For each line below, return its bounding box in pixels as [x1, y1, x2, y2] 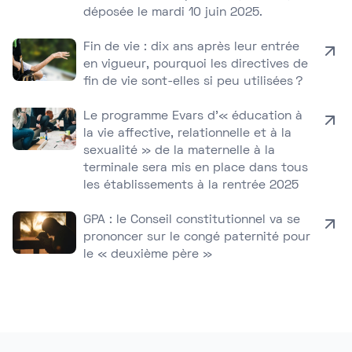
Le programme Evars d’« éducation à [83, 111, 303, 122]
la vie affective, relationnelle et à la [83, 128, 292, 139]
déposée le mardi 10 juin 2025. [83, 7, 263, 18]
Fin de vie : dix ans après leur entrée [83, 42, 300, 53]
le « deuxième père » [83, 249, 213, 260]
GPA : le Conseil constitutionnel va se [83, 214, 301, 225]
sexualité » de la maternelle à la [83, 145, 276, 156]
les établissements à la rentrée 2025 [83, 180, 299, 191]
